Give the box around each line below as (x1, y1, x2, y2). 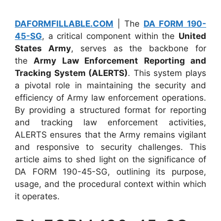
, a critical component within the (42, 31, 179, 41)
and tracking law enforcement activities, (15, 117, 206, 127)
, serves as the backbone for (71, 43, 207, 53)
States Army (15, 43, 71, 53)
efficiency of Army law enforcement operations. (15, 93, 206, 103)
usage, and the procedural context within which (15, 179, 206, 189)
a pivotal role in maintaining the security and (15, 80, 206, 90)
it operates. (15, 191, 60, 201)
